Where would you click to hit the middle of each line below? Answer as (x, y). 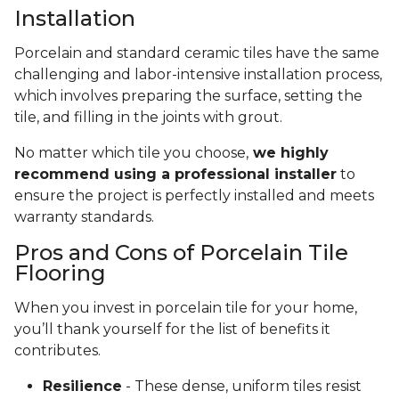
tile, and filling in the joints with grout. (150, 118)
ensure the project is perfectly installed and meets (194, 196)
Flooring (60, 273)
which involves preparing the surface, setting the (188, 96)
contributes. (57, 351)
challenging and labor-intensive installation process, (198, 75)
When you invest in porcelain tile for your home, (186, 308)
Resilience (82, 387)
